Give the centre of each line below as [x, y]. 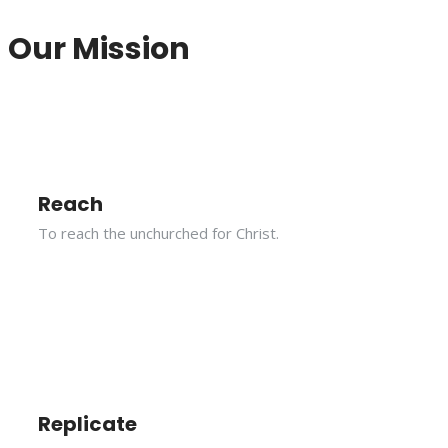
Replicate [87, 423]
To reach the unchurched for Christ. [158, 233]
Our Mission [99, 48]
